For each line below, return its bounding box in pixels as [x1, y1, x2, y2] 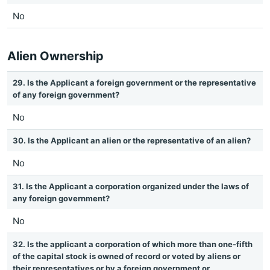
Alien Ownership [7, 49, 104, 63]
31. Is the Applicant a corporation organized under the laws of [13, 181, 249, 191]
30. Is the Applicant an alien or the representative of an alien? [13, 136, 251, 145]
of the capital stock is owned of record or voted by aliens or [13, 251, 240, 261]
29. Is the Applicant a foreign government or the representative [13, 78, 256, 87]
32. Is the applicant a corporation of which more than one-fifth [13, 239, 253, 249]
